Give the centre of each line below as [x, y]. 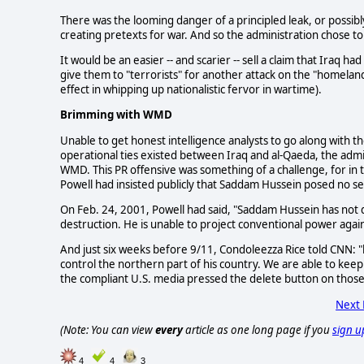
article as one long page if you [258, 330]
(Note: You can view [108, 330]
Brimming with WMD [116, 115]
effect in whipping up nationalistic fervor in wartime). [191, 90]
